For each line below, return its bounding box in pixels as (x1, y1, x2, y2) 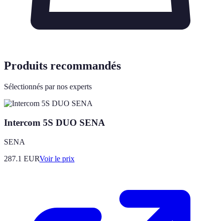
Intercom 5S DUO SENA (4, 117, 105, 128)
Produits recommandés (4, 59, 121, 73)
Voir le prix (39, 154, 74, 163)
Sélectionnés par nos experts (4, 82, 92, 91)
